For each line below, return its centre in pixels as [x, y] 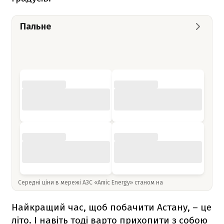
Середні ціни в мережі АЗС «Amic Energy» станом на [91, 182]
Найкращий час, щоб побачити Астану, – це [111, 207]
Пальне [35, 26]
